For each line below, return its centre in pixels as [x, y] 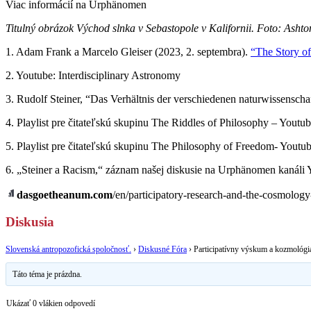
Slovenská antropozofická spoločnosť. [68, 249]
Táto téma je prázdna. [48, 274]
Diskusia [30, 222]
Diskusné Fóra [162, 249]
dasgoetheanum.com [65, 195]
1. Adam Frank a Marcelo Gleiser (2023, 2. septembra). [128, 52]
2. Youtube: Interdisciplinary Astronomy [93, 76]
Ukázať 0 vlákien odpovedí [51, 303]
